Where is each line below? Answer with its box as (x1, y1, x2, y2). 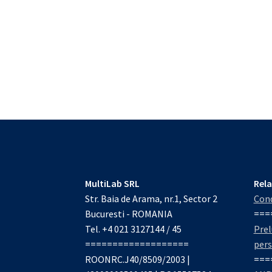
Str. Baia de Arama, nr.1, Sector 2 (85, 192, 218, 205)
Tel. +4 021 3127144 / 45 (85, 223, 182, 236)
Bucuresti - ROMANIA (85, 208, 173, 220)
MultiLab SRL (85, 177, 140, 190)
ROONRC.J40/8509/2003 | (85, 253, 191, 266)
